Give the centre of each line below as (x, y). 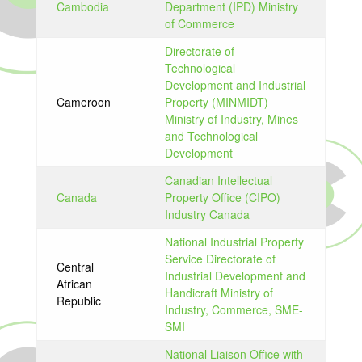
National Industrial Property (234, 242)
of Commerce (199, 23)
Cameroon (83, 102)
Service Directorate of (220, 259)
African (74, 284)
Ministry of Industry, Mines (231, 119)
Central (75, 267)
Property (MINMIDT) (216, 102)
